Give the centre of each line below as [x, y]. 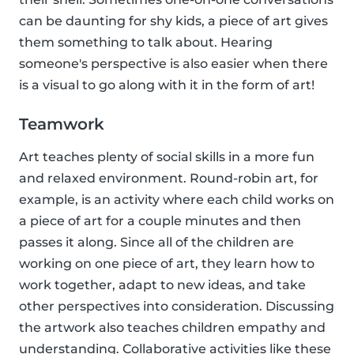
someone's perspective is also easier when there [173, 64]
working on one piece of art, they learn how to [167, 264]
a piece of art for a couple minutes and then [160, 221]
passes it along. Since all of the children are [156, 243]
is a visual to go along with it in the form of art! [167, 85]
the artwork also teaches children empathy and [172, 328]
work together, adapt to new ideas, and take [162, 285]
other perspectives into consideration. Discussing [177, 307]
